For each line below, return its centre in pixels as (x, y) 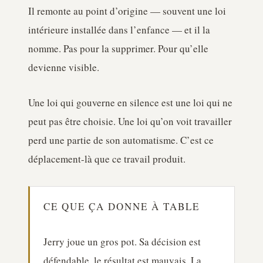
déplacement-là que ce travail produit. (107, 159)
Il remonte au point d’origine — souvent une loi (127, 11)
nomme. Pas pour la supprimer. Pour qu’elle (118, 48)
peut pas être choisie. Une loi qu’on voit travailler (130, 121)
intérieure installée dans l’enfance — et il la (119, 30)
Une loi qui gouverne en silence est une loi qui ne (130, 102)
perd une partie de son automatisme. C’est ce (121, 140)
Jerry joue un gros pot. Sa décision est (122, 242)
